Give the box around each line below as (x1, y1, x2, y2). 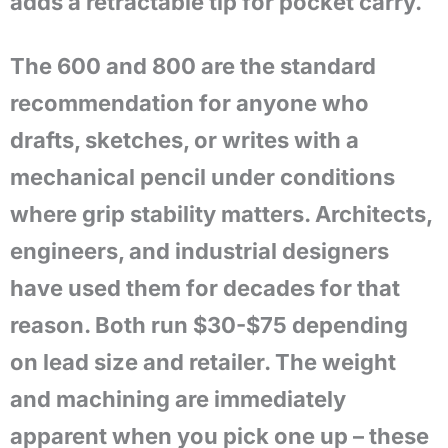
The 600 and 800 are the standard (10, 53, 376, 79)
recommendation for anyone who (10, 90, 369, 116)
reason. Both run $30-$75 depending (10, 312, 408, 338)
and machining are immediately (10, 386, 346, 412)
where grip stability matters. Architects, (10, 201, 432, 227)
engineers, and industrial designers (10, 238, 389, 264)
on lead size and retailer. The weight (10, 349, 396, 375)
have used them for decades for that (10, 275, 400, 301)
